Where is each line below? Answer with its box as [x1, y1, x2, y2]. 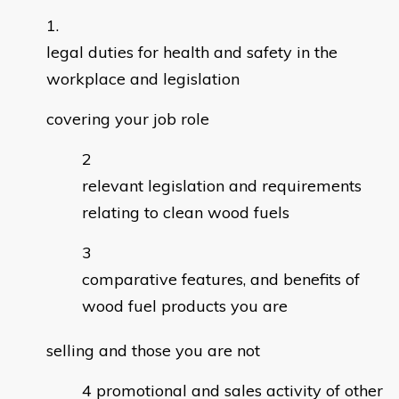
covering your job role [46, 109, 209, 130]
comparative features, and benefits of [82, 269, 360, 290]
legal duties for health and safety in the [46, 42, 338, 63]
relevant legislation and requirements [82, 175, 362, 197]
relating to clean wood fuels [82, 202, 289, 224]
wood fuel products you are [82, 296, 288, 317]
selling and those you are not [46, 340, 260, 362]
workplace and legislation [46, 69, 240, 90]
